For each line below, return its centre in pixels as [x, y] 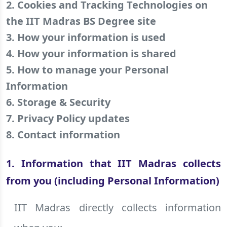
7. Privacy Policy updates [68, 118]
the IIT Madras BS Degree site [81, 21]
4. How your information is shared [91, 53]
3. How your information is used [86, 37]
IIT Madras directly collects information [118, 207]
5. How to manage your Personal [87, 70]
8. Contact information [63, 135]
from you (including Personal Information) [113, 181]
